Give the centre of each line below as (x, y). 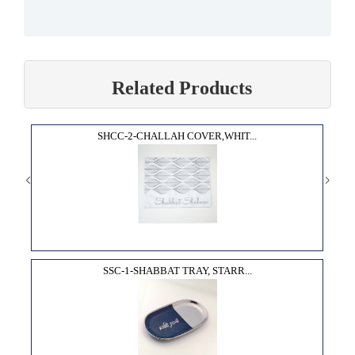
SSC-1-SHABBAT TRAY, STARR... (177, 270)
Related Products (181, 88)
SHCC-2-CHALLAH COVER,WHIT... (177, 136)
